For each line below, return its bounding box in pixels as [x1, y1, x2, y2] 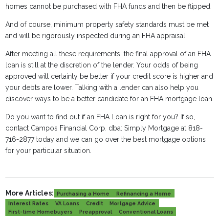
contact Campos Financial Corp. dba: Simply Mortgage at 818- [5, 124, 203, 132]
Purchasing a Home [57, 190, 110, 197]
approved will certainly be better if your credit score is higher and [5, 72, 213, 80]
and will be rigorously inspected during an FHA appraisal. [5, 32, 187, 40]
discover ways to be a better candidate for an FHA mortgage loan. [5, 95, 214, 103]
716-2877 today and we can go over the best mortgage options [5, 135, 206, 143]
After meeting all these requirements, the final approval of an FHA [5, 50, 211, 58]
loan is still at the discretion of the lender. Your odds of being [5, 61, 198, 69]
